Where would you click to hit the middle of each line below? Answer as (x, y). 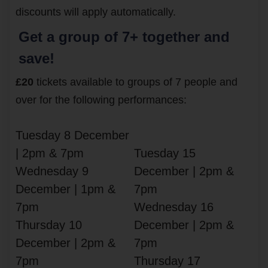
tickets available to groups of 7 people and (135, 82)
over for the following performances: (101, 100)
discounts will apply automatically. (96, 12)
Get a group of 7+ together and (124, 36)
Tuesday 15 (165, 153)
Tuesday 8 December (72, 135)
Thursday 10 (49, 225)
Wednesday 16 (174, 207)
